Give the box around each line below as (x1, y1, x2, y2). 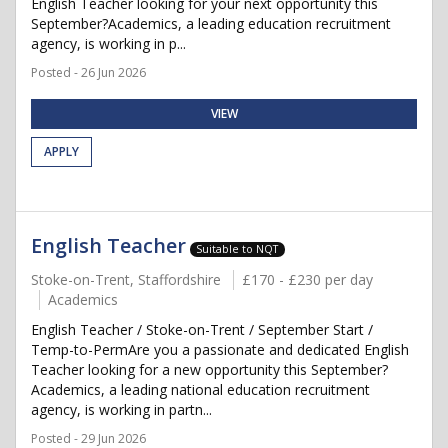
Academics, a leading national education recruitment (31, 380, 370, 399)
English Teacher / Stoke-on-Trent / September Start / (31, 320, 373, 339)
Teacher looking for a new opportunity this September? (31, 360, 388, 379)
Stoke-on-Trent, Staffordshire (31, 270, 221, 289)
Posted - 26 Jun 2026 (31, 64, 146, 81)
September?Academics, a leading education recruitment (31, 14, 391, 33)
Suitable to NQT (196, 242, 279, 256)
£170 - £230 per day (242, 270, 373, 289)
